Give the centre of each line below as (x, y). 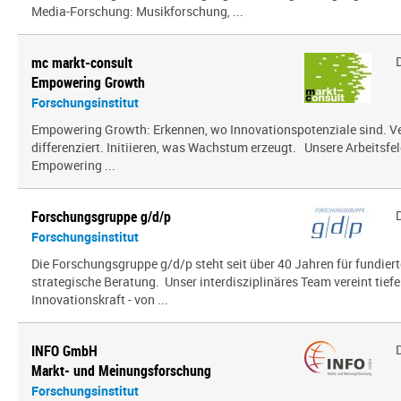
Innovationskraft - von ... (100, 299)
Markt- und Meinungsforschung (121, 371)
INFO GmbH (64, 351)
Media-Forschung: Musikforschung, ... (137, 11)
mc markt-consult (82, 63)
